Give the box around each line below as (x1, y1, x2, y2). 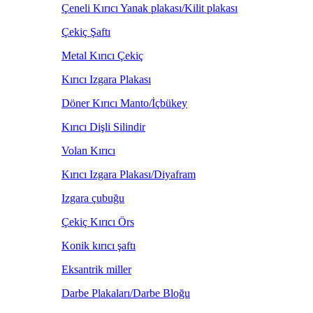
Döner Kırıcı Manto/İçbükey (61, 97, 187, 109)
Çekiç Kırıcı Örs (61, 216, 134, 228)
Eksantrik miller (61, 263, 131, 275)
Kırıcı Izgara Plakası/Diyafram (61, 168, 196, 180)
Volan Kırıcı (61, 145, 115, 156)
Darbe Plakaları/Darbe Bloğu (61, 287, 190, 299)
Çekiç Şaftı (61, 26, 110, 38)
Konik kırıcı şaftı (61, 240, 136, 252)
